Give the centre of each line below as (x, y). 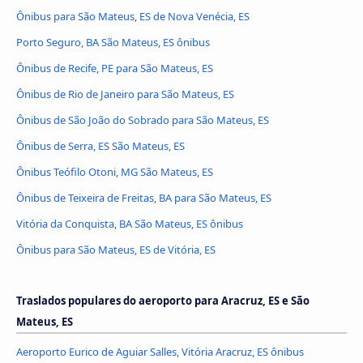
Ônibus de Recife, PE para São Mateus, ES (115, 68)
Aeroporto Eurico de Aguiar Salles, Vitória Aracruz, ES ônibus (160, 351)
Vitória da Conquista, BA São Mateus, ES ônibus (130, 223)
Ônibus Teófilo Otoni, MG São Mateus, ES (115, 172)
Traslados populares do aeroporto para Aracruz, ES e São (163, 300)
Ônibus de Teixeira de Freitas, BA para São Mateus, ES (144, 197)
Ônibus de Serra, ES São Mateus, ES (100, 146)
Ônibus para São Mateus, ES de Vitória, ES (116, 249)
